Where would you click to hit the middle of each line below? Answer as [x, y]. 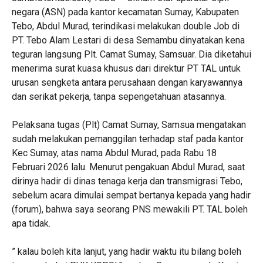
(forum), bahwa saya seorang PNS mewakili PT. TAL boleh [130, 209]
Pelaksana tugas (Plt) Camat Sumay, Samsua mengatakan [129, 125]
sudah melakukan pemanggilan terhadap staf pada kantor [128, 139]
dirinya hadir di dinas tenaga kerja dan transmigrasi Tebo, [127, 181]
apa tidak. [31, 223]
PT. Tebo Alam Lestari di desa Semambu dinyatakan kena [128, 40]
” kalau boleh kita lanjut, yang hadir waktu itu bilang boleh [127, 252]
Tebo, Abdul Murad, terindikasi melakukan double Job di [126, 26]
